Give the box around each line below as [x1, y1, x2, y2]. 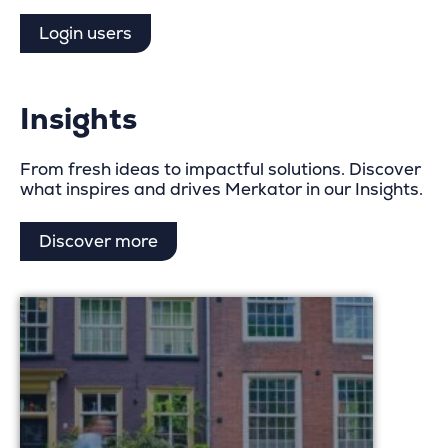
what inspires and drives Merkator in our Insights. [20, 179, 423, 201]
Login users [39, 23, 132, 45]
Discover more [39, 231, 158, 253]
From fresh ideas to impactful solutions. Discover [20, 159, 421, 181]
